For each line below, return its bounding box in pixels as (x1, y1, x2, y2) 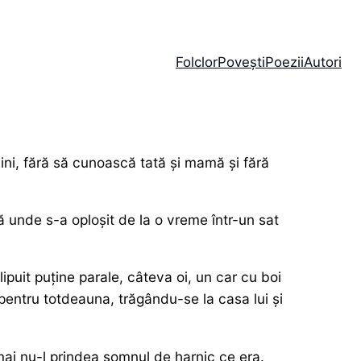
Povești (217, 53, 265, 70)
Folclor (175, 53, 218, 70)
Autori (303, 53, 342, 70)
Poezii (264, 53, 304, 70)
